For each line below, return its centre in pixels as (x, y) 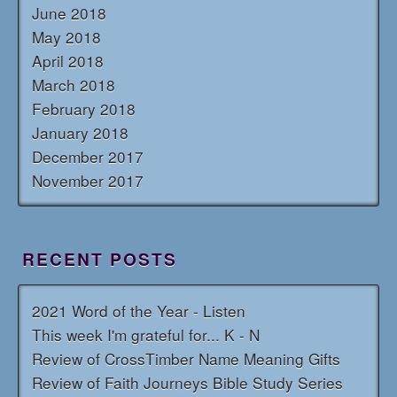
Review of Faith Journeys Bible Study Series (187, 383)
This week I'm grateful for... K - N (146, 335)
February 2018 (84, 109)
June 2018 (69, 13)
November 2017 (88, 181)
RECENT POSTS (100, 259)
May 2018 (66, 37)
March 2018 (74, 85)
